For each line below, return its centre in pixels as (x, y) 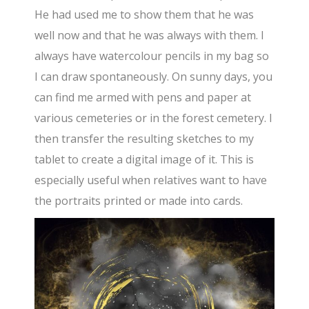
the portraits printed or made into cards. (139, 200)
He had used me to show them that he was (144, 14)
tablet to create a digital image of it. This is (144, 159)
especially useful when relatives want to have (151, 180)
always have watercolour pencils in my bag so (152, 56)
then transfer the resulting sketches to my (144, 138)
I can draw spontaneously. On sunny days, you (154, 76)
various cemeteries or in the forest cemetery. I (154, 118)
